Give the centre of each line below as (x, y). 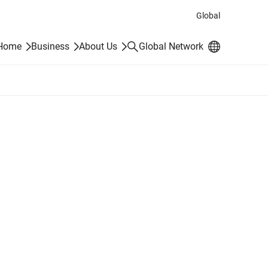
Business (50, 47)
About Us (98, 47)
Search (139, 45)
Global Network (171, 47)
